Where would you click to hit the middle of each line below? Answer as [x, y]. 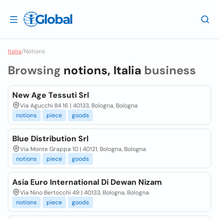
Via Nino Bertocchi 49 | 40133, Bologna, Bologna [85, 193]
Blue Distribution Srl [50, 139]
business [169, 70]
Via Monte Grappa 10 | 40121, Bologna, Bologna [83, 149]
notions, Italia [102, 70]
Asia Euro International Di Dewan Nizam [87, 182]
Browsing [36, 70]
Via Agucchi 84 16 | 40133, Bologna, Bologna [79, 106]
